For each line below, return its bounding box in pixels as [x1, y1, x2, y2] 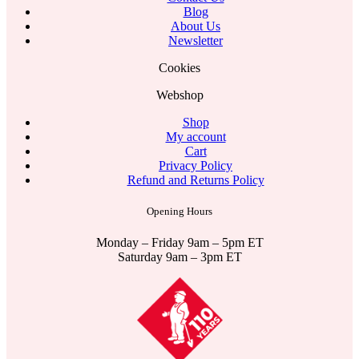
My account [165, 129, 226, 143]
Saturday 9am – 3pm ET [117, 250, 242, 264]
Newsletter [168, 33, 223, 47]
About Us [171, 18, 220, 33]
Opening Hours [147, 204, 212, 217]
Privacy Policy [159, 158, 232, 172]
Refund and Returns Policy [127, 172, 264, 187]
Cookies [159, 60, 200, 75]
